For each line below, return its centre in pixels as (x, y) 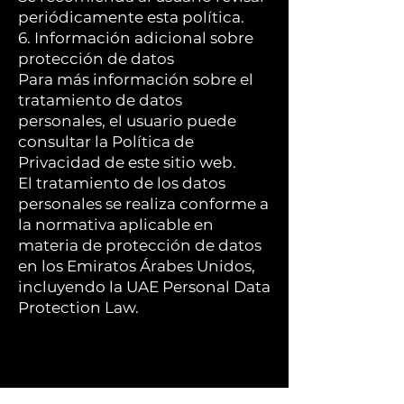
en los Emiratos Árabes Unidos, (137, 266)
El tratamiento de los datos (122, 183)
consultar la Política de (106, 142)
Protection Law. (78, 308)
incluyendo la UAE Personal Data (144, 287)
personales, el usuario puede (127, 121)
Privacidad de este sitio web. (127, 162)
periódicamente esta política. (131, 17)
